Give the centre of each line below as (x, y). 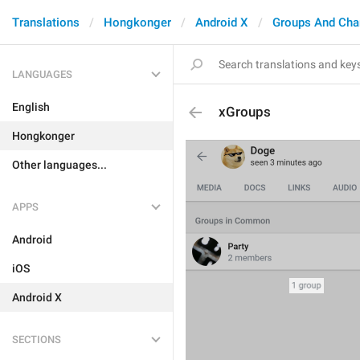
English (31, 107)
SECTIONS (37, 340)
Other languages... (59, 165)
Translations (46, 22)
